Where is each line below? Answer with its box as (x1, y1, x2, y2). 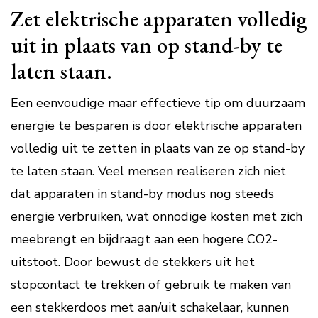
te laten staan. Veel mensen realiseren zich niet (11, 163, 286, 180)
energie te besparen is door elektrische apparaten (11, 117, 302, 134)
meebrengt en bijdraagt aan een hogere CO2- (11, 231, 278, 248)
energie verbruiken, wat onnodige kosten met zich (11, 208, 302, 225)
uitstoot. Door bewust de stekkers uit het (11, 253, 255, 270)
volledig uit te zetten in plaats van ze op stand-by (11, 140, 305, 157)
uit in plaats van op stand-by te (11, 31, 283, 59)
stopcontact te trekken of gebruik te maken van (11, 276, 291, 293)
